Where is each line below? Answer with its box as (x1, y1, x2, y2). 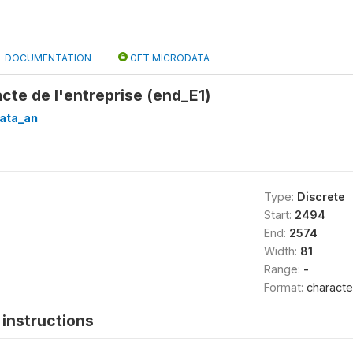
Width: (263, 244, 300, 258)
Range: (263, 262, 303, 276)
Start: (263, 208, 295, 221)
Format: (263, 281, 307, 294)
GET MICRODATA (128, 52, 210, 64)
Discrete (296, 190, 345, 203)
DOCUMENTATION (5, 52, 91, 64)
